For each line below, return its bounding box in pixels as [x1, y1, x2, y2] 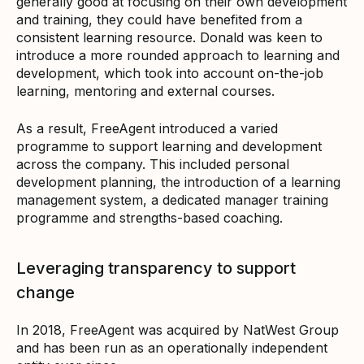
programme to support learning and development [16, 137, 322, 154]
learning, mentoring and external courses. [16, 82, 275, 99]
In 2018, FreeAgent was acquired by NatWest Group [16, 321, 339, 338]
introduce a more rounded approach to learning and [16, 46, 340, 63]
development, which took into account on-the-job [16, 64, 323, 81]
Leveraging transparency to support [16, 258, 296, 278]
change [16, 282, 75, 302]
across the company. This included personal [16, 155, 289, 172]
